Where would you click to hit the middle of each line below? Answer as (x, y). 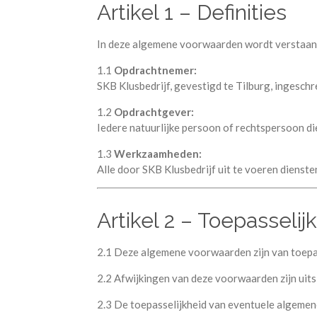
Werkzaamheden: (158, 153)
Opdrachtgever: (154, 111)
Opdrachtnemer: (155, 70)
